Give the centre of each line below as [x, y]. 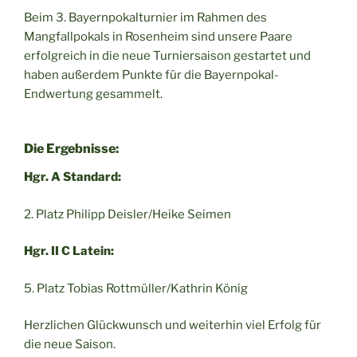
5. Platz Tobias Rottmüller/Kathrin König [136, 288]
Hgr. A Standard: [73, 177]
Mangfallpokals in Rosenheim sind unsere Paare [158, 36]
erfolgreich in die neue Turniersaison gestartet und [167, 55]
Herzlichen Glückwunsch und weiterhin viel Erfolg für [173, 326]
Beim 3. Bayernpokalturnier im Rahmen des [145, 17]
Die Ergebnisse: [71, 149]
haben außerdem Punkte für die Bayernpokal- [151, 75]
